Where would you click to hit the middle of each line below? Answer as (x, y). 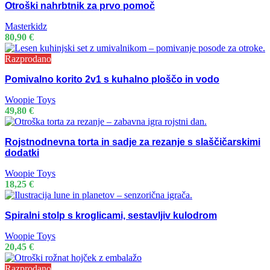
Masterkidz (26, 26)
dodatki (22, 152)
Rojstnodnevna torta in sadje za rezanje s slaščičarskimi (133, 142)
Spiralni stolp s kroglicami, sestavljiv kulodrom (111, 215)
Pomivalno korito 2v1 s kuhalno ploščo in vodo (112, 79)
